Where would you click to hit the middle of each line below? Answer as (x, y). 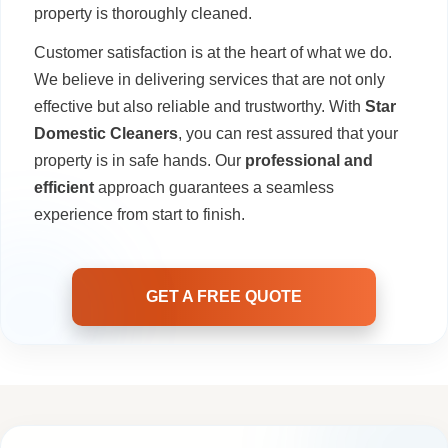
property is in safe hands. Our (139, 160)
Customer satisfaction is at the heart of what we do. (213, 52)
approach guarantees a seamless (214, 187)
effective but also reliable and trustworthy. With (199, 106)
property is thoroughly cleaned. (143, 13)
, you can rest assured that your (288, 133)
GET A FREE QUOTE (224, 296)
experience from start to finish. (139, 214)
